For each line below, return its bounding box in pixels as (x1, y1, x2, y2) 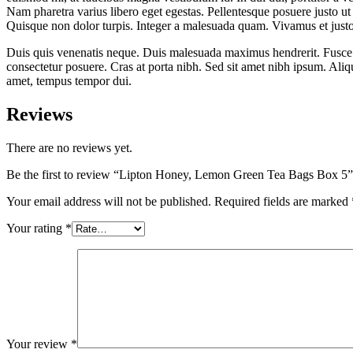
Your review (6, 336, 71, 351)
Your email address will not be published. (6, 194, 211, 208)
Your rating (6, 221, 65, 235)
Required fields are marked (214, 194, 351, 208)
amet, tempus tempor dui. (6, 73, 132, 87)
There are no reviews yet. (6, 140, 132, 154)
